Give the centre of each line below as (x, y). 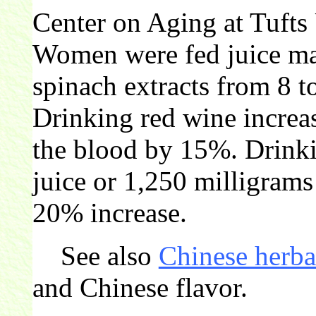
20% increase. (109, 212)
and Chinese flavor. (140, 287)
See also (95, 255)
